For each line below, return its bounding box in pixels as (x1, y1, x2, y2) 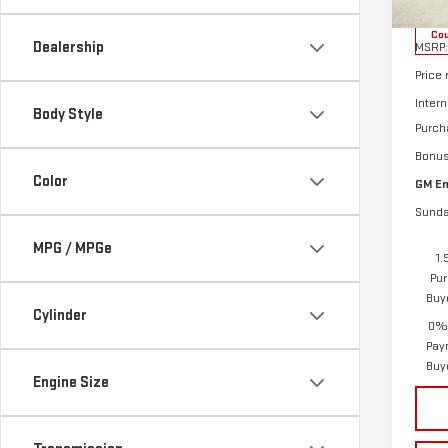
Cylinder (33, 306, 87, 325)
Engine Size (33, 373, 109, 392)
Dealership (33, 38, 104, 57)
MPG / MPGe (33, 239, 112, 258)
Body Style (33, 105, 103, 124)
